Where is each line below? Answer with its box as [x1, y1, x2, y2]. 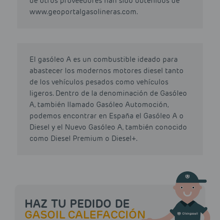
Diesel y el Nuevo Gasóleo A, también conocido [29, 123, 187, 132]
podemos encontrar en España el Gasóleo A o [29, 111, 184, 121]
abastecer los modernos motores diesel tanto [29, 66, 184, 76]
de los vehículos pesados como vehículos [29, 78, 168, 87]
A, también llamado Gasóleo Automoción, [29, 100, 168, 110]
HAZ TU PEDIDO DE [25, 196, 130, 211]
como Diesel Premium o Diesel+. [29, 134, 137, 143]
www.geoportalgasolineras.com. [29, 7, 138, 17]
